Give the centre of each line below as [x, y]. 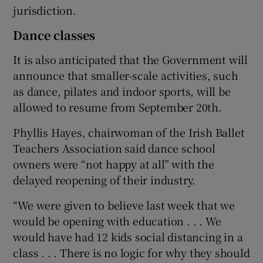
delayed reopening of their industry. [104, 180]
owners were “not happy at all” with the [114, 164]
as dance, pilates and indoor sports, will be [122, 91]
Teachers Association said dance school [114, 148]
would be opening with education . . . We [117, 221]
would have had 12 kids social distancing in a [128, 237]
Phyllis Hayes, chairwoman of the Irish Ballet [129, 132]
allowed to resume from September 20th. [117, 107]
